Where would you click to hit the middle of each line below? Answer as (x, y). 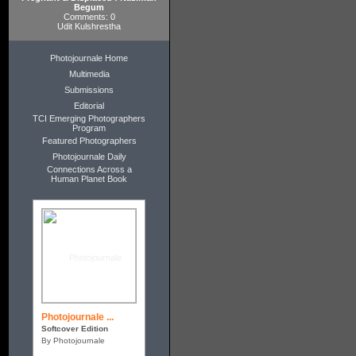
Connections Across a (89, 169)
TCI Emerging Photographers (89, 118)
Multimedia (89, 74)
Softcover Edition (75, 329)
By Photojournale (73, 341)
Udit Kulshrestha (89, 26)
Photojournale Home (89, 58)
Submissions (89, 90)
